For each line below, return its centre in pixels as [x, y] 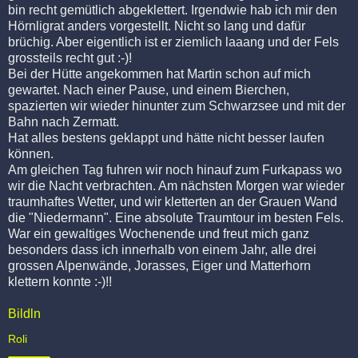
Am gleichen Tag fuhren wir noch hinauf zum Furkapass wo [175, 169]
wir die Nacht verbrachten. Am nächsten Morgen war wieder [176, 185]
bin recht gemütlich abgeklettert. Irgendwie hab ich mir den [173, 10]
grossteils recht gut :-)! [70, 58]
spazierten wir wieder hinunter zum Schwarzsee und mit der [177, 105]
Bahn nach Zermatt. [64, 121]
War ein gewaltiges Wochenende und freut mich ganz [159, 233]
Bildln [24, 313]
